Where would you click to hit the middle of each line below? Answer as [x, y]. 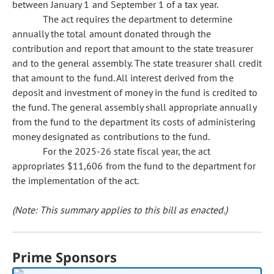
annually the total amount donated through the [112, 34]
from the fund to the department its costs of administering [134, 122]
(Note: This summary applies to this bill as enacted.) [120, 210]
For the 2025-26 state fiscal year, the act [127, 151]
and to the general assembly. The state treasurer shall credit [137, 63]
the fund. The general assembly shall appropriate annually [134, 107]
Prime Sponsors [65, 257]
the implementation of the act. [76, 180]
